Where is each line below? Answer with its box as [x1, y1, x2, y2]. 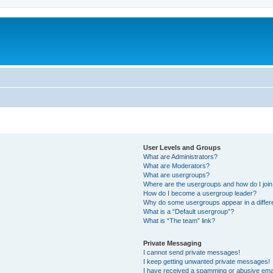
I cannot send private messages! [143, 248, 241, 256]
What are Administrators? [143, 152, 218, 160]
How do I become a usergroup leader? [143, 189, 257, 197]
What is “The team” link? [143, 216, 216, 224]
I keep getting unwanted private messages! [143, 257, 271, 265]
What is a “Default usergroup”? [143, 207, 235, 215]
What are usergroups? [143, 171, 210, 179]
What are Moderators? [143, 161, 210, 169]
